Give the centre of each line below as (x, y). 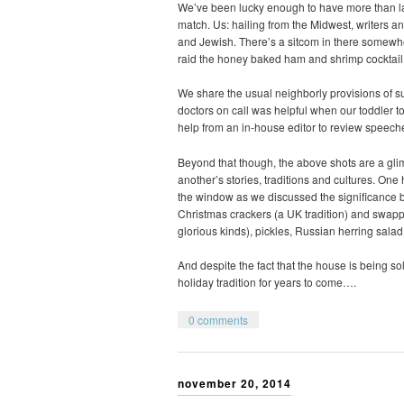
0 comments (218, 319)
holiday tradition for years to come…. (267, 282)
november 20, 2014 (234, 383)
